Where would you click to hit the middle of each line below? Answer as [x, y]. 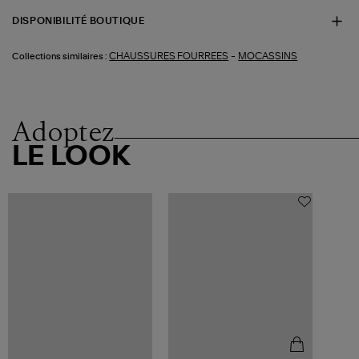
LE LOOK [72, 157]
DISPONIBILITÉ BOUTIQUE [79, 21]
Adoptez [64, 131]
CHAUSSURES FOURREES [169, 56]
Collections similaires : [60, 56]
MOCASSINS [268, 56]
